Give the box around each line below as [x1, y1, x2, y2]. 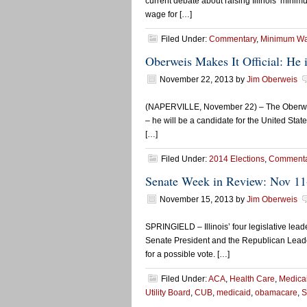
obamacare [255, 288, 297, 297]
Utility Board [145, 288, 191, 297]
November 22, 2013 [160, 75, 234, 84]
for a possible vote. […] [145, 249, 230, 259]
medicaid [217, 288, 251, 297]
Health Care [230, 274, 275, 284]
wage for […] [145, 10, 192, 19]
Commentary [209, 34, 256, 44]
